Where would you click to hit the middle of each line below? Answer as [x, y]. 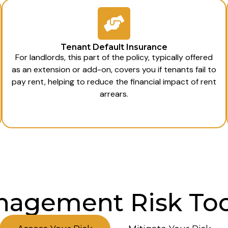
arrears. [114, 94]
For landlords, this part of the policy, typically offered [114, 57]
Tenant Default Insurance [114, 47]
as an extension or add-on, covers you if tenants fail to [114, 69]
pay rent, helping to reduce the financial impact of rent [114, 81]
